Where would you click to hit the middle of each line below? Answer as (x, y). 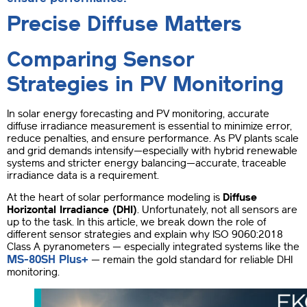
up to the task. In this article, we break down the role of (136, 222)
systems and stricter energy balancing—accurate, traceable (147, 163)
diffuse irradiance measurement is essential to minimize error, (149, 126)
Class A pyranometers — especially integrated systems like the (153, 246)
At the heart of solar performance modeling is (115, 197)
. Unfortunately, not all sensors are (217, 209)
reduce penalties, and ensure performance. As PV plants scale (153, 138)
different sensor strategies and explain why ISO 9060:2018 (145, 234)
